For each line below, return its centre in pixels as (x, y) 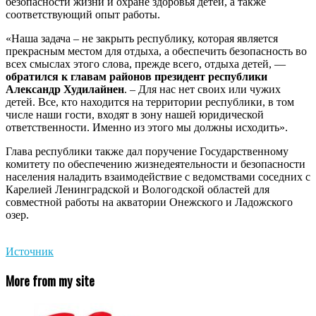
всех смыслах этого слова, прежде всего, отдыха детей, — (146, 63)
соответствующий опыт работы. (83, 14)
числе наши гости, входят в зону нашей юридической (135, 114)
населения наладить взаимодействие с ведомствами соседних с (158, 176)
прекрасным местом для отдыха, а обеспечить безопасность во (156, 51)
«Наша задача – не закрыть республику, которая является (142, 38)
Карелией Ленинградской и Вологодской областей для (138, 189)
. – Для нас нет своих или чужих (202, 89)
